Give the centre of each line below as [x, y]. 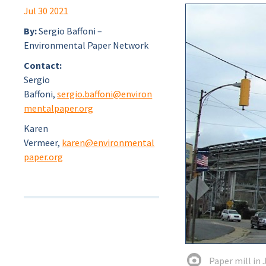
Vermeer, [43, 142]
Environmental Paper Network [86, 45]
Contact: [43, 65]
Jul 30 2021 [46, 11]
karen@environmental [108, 142]
